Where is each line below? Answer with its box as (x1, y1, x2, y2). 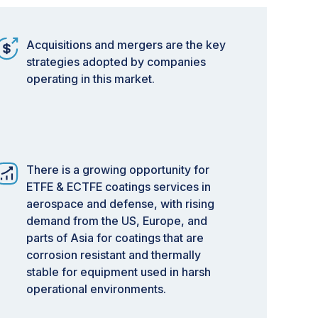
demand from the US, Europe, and (26, 214, 207, 228)
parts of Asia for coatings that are (26, 231, 204, 245)
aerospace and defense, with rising (26, 197, 214, 211)
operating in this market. (26, 72, 155, 86)
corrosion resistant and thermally (26, 248, 201, 262)
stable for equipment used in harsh (26, 265, 211, 279)
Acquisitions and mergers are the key (26, 38, 226, 52)
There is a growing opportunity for (26, 163, 209, 177)
